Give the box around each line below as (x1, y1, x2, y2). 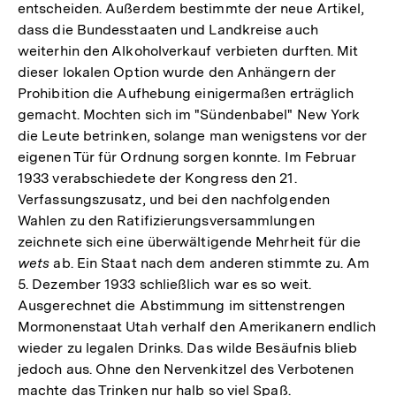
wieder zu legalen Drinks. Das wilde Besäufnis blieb (18, 339, 358, 356)
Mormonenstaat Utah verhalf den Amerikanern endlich (18, 317, 377, 335)
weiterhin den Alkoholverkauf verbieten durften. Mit (18, 42, 359, 59)
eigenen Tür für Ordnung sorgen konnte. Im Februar (18, 148, 357, 165)
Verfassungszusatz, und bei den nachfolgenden (18, 190, 330, 208)
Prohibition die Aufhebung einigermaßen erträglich (18, 84, 354, 102)
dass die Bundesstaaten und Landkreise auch (18, 20, 318, 38)
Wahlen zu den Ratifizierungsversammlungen (18, 211, 315, 229)
